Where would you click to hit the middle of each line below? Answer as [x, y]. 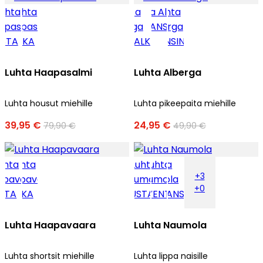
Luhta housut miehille [49, 103]
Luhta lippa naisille [171, 256]
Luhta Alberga [168, 72]
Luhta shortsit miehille [50, 256]
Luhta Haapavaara [50, 225]
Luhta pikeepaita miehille [185, 103]
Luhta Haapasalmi [48, 72]
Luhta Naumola [170, 225]
